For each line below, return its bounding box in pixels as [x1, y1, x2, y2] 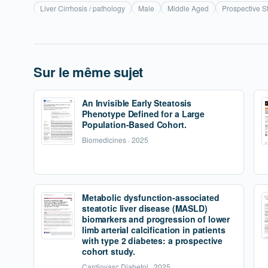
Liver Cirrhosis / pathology [40, 3, 125, 13]
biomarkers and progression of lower [82, 213, 230, 225]
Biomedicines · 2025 [82, 135, 148, 145]
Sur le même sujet [33, 62, 144, 81]
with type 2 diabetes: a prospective [82, 234, 223, 246]
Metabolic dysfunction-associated [82, 191, 220, 203]
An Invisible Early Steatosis [82, 97, 192, 109]
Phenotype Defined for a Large [82, 108, 205, 120]
